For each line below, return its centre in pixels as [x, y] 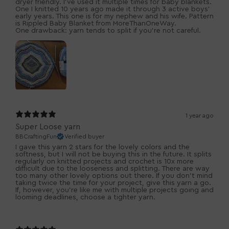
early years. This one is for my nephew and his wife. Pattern [114, 17]
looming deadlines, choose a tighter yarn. [85, 198]
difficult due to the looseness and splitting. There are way [112, 169]
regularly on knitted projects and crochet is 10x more [105, 162]
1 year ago [200, 116]
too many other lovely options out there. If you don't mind [114, 176]
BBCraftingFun [36, 137]
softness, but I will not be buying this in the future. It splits [113, 155]
